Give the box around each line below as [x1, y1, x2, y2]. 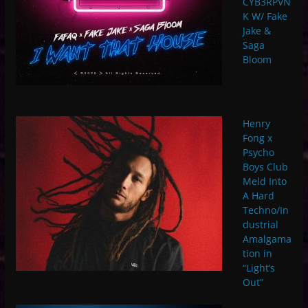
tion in [242, 246, 272, 260]
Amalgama [242, 232, 291, 245]
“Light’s [242, 261, 275, 274]
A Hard [242, 188, 274, 202]
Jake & [242, 23, 271, 37]
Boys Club [242, 159, 288, 173]
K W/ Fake [242, 9, 287, 23]
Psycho [242, 145, 274, 159]
